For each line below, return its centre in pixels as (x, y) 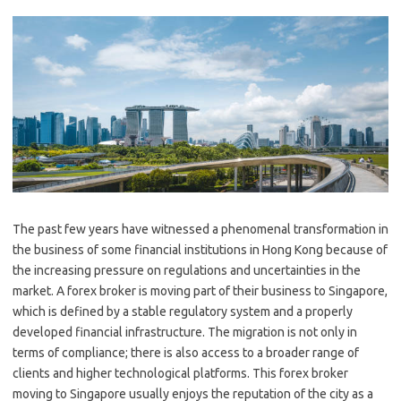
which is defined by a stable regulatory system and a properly (183, 311)
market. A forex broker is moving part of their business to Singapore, (200, 290)
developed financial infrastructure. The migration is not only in (185, 332)
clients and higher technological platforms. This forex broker (180, 373)
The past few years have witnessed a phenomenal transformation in (200, 229)
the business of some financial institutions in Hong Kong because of (200, 249)
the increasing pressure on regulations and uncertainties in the (187, 270)
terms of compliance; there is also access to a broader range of (186, 352)
